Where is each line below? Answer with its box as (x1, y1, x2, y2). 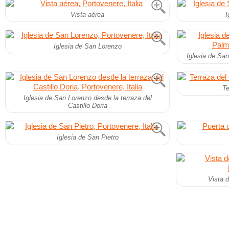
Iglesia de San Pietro (56, 133, 119, 142)
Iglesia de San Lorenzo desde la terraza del (23, 94, 152, 102)
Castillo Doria (67, 101, 107, 109)
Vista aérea (71, 11, 104, 19)
